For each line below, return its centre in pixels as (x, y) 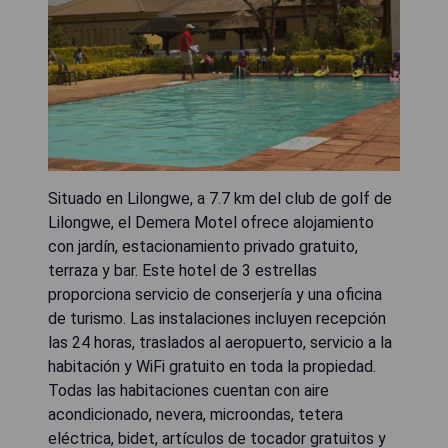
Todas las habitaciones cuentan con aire (188, 390)
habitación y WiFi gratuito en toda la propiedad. (212, 366)
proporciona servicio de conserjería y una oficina (215, 294)
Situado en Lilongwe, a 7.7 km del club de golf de (220, 198)
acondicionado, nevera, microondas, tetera (195, 414)
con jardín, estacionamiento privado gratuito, (203, 246)
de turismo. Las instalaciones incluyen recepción (217, 318)
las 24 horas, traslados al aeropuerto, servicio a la (220, 342)
